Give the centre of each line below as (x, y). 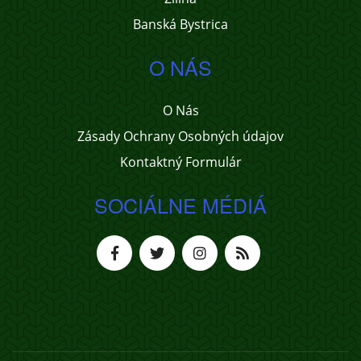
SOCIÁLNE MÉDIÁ (180, 205)
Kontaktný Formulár (180, 162)
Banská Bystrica (180, 24)
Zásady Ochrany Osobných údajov (180, 136)
